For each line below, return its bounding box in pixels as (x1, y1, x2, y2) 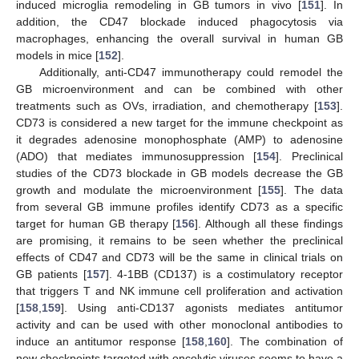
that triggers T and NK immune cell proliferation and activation (16, 284, 343, 297)
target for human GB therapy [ (16, 216, 176, 230)
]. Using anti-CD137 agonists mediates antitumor (61, 301, 343, 314)
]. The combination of (227, 334, 344, 348)
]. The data (280, 183, 344, 196)
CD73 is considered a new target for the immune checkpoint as (16, 115, 343, 129)
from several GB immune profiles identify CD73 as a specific (16, 200, 343, 213)
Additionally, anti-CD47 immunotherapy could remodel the (38, 65, 343, 79)
